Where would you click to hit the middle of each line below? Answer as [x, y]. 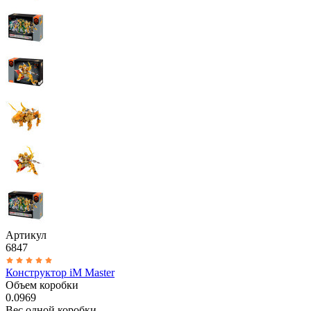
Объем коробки [42, 285]
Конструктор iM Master [60, 272]
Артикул [26, 235]
